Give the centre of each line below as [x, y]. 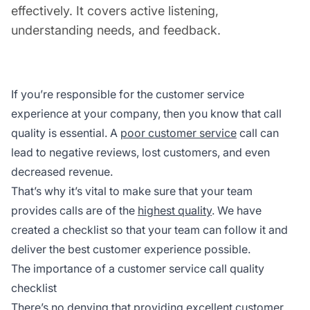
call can [258, 133]
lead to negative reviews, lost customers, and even [140, 152]
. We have [237, 210]
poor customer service [179, 133]
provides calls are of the [74, 210]
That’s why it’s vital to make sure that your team [132, 191]
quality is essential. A [66, 133]
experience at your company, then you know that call [146, 113]
